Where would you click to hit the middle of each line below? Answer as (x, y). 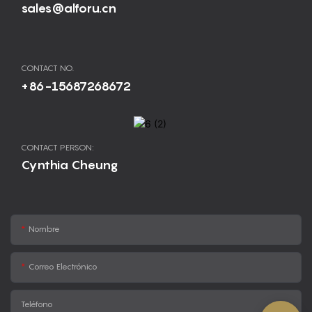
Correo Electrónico (63, 266)
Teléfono (37, 304)
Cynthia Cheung (69, 164)
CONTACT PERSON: (57, 147)
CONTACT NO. (47, 68)
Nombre (44, 228)
